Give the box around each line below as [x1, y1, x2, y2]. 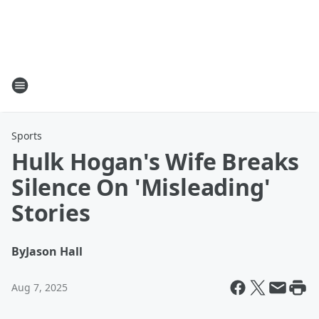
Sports [11, 129, 42, 142]
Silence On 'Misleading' [11, 172, 271, 202]
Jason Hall [26, 244, 83, 259]
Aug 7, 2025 [11, 281, 68, 294]
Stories [11, 197, 90, 228]
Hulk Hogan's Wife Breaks [11, 146, 300, 177]
